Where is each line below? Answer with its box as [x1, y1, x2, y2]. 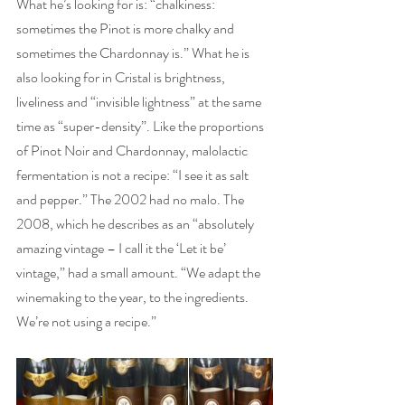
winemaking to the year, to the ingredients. [16, 287, 251, 307]
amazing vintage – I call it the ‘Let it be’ [16, 238, 229, 259]
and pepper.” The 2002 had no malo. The [16, 189, 247, 210]
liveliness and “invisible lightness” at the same [16, 91, 264, 112]
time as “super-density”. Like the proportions [16, 116, 267, 137]
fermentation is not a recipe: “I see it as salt [16, 165, 251, 185]
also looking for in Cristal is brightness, [16, 67, 228, 88]
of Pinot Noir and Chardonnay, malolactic [16, 140, 250, 161]
